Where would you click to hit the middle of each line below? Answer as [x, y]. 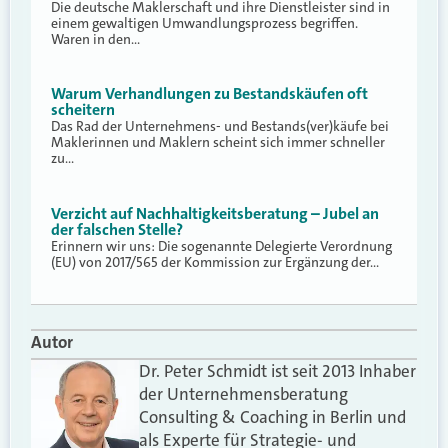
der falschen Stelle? [117, 229]
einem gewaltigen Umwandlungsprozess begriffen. [204, 23]
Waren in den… [95, 39]
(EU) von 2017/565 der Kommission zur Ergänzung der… [215, 261]
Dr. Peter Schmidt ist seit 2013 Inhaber [278, 371]
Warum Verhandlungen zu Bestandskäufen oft [209, 94]
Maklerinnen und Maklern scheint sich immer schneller [218, 142]
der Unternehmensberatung [244, 394]
